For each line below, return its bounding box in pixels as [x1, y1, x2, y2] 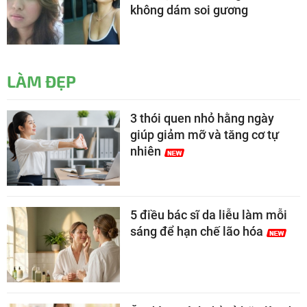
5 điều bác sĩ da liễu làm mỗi [130, 208, 287, 223]
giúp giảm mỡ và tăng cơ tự [130, 127, 279, 143]
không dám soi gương [130, 3, 248, 18]
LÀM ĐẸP [7, 71, 76, 92]
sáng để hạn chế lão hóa [130, 224, 263, 239]
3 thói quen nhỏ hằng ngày [130, 111, 274, 126]
